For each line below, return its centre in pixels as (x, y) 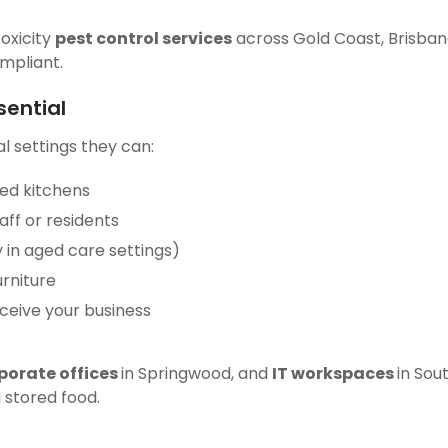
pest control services (143, 38)
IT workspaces (334, 373)
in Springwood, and (196, 373)
